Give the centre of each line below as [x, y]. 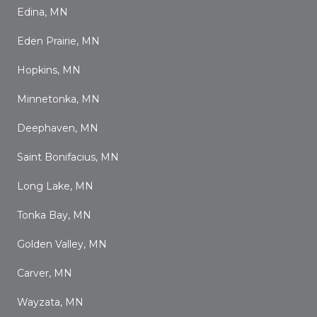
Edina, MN [42, 12]
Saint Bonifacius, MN [68, 157]
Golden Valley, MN [62, 244]
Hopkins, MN [49, 70]
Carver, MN [45, 273]
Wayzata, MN [50, 302]
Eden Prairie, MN [58, 41]
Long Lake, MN [55, 186]
